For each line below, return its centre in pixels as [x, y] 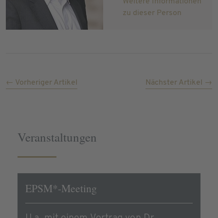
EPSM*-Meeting [61, 188]
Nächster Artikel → [179, 82]
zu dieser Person [152, 13]
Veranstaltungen [57, 137]
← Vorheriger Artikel [42, 82]
